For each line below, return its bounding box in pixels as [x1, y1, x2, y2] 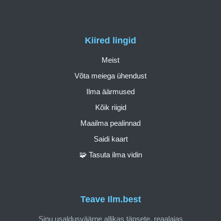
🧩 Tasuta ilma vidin [79, 150, 142, 159]
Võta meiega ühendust [74, 71, 147, 80]
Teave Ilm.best [80, 194, 141, 205]
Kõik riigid [95, 103, 126, 111]
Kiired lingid [85, 35, 136, 45]
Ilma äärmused [86, 87, 135, 96]
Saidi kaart [93, 134, 128, 143]
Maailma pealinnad [80, 118, 141, 127]
